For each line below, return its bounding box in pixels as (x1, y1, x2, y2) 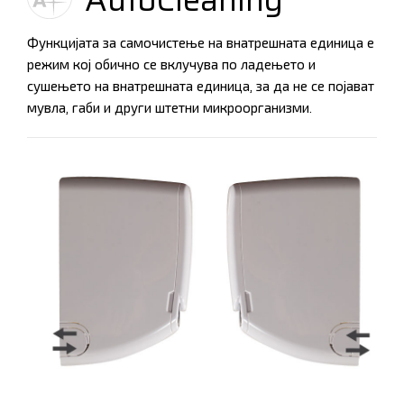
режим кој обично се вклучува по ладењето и (27, 53, 316, 76)
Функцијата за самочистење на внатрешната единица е (27, 32, 374, 54)
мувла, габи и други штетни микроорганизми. (27, 96, 312, 119)
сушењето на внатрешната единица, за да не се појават (27, 75, 374, 97)
